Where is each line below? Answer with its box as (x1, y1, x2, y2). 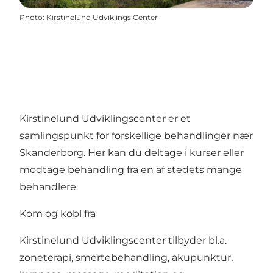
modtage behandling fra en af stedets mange (19, 164, 242, 176)
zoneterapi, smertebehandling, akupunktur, (19, 252, 233, 264)
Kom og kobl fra (19, 208, 98, 220)
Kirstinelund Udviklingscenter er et (19, 113, 191, 125)
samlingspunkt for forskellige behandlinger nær (19, 130, 253, 142)
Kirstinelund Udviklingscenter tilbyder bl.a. (19, 235, 227, 247)
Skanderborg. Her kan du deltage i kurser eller (19, 147, 244, 159)
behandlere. (19, 181, 80, 193)
